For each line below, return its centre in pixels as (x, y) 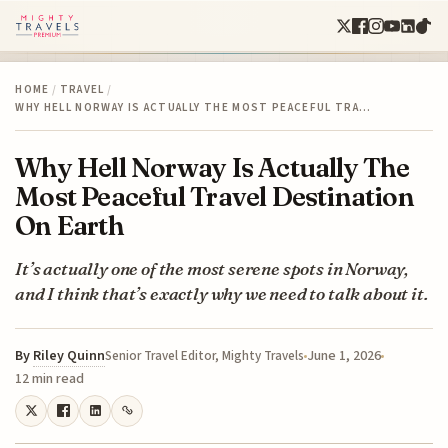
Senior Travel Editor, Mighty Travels (205, 355)
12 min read (50, 378)
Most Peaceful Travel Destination (214, 196)
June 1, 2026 (344, 355)
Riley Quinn (69, 355)
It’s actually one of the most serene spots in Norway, (212, 268)
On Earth (69, 225)
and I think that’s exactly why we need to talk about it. (221, 293)
